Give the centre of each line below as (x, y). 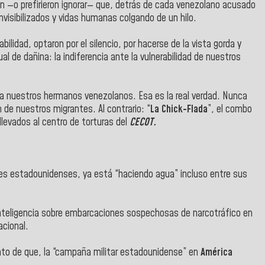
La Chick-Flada (179, 109)
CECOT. (142, 122)
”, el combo (230, 109)
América (216, 252)
